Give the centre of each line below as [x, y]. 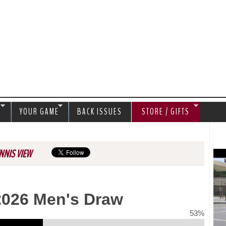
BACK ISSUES [100, 112]
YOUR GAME [39, 112]
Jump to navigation [113, 7]
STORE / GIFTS [166, 112]
